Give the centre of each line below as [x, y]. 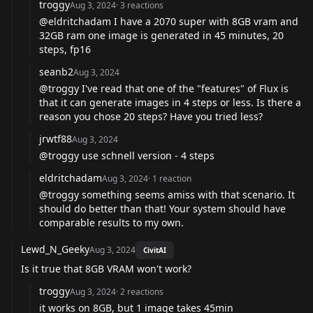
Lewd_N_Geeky [55, 249]
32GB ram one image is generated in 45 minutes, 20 [161, 35]
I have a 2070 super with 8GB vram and [205, 21]
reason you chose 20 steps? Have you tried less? [151, 116]
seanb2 [56, 71]
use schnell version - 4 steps [147, 155]
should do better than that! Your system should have [162, 208]
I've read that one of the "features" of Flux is [184, 88]
